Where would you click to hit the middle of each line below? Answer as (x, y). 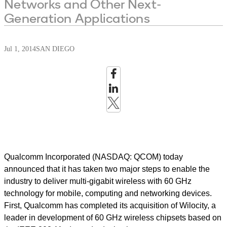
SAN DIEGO (55, 49)
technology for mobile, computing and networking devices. (108, 193)
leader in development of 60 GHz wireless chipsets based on (113, 218)
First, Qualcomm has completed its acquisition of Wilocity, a (110, 205)
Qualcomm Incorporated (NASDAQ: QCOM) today (93, 157)
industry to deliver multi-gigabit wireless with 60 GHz (98, 181)
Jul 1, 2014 (20, 49)
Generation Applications (77, 18)
